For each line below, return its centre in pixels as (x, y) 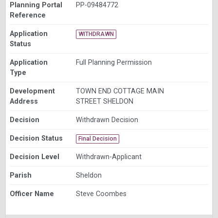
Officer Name (32, 194)
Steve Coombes (101, 194)
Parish (21, 175)
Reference (28, 15)
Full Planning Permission (114, 63)
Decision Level (35, 157)
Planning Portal (36, 5)
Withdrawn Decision (107, 120)
